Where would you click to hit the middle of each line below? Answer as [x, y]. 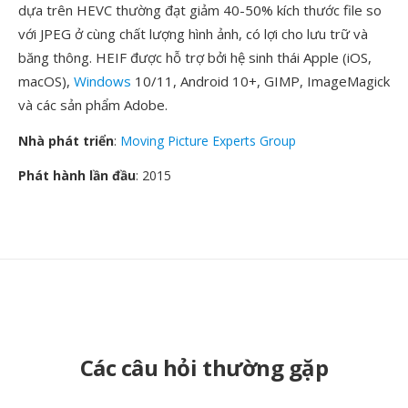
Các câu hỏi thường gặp [204, 367]
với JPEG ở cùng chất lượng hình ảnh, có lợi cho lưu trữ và [193, 34]
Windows [102, 81]
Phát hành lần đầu [77, 175]
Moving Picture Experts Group [208, 141]
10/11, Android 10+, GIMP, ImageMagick [260, 81]
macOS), [46, 81]
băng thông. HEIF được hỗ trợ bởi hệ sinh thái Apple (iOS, [195, 57]
